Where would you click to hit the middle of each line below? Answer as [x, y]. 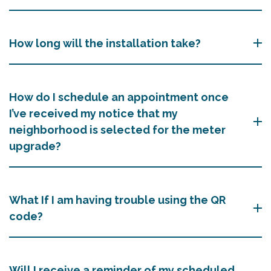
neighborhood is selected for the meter [117, 129]
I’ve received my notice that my [93, 113]
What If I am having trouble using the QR [117, 200]
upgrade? [35, 146]
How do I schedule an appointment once [119, 97]
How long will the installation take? [105, 43]
